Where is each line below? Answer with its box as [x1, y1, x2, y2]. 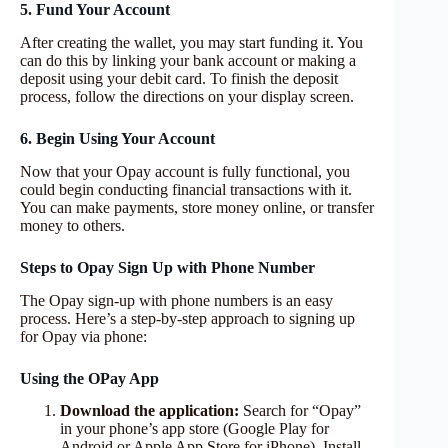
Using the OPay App [20, 369, 159, 387]
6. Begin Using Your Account [20, 130, 215, 147]
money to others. [20, 216, 125, 234]
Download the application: [60, 402, 243, 420]
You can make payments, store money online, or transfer [20, 198, 374, 216]
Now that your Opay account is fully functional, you [20, 162, 350, 180]
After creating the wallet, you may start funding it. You [20, 34, 363, 51]
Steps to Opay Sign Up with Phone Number [20, 258, 315, 276]
